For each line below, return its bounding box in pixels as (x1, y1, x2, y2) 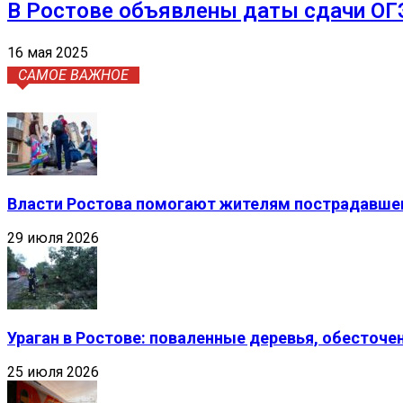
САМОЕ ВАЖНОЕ (18, 66, 129, 84)
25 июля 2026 (7, 363, 99, 381)
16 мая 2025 (7, 43, 88, 61)
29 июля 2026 (7, 228, 99, 246)
